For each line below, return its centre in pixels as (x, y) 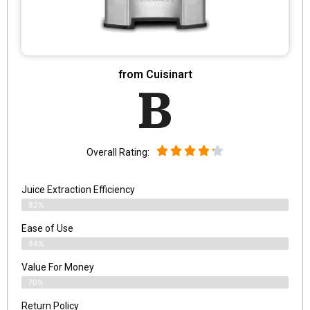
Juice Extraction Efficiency (78, 189)
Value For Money (58, 267)
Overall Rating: (118, 153)
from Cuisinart (155, 74)
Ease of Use (47, 228)
